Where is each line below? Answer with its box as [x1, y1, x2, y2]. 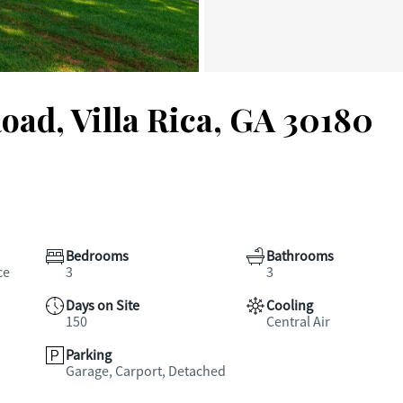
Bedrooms [66, 247, 129, 265]
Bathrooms [265, 247, 334, 265]
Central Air [265, 313, 330, 331]
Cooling [265, 297, 313, 315]
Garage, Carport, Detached [66, 363, 226, 381]
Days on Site [66, 297, 139, 315]
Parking [66, 346, 112, 364]
